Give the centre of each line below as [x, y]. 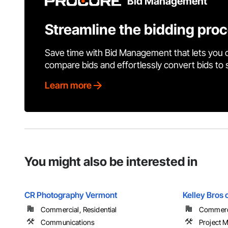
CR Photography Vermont [71, 195]
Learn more [68, 85]
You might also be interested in [111, 162]
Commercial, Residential [79, 210]
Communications [68, 222]
